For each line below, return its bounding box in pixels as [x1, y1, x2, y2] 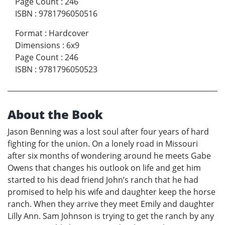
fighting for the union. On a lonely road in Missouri [8, 138, 198, 149]
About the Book [8, 105, 103, 123]
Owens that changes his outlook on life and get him [8, 162, 201, 173]
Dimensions [15, 39, 60, 51]
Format [15, 27, 43, 39]
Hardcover [49, 27, 89, 39]
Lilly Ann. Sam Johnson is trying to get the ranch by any [8, 210, 214, 221]
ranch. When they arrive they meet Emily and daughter [8, 198, 214, 209]
